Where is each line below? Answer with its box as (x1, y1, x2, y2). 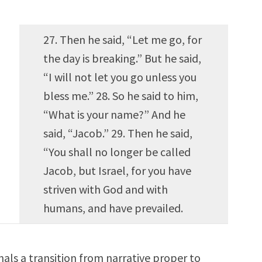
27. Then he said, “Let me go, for (43, 32, 202, 47)
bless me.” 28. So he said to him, (43, 88, 198, 104)
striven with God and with (43, 182, 168, 197)
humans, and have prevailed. (43, 201, 183, 216)
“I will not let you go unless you (43, 70, 196, 85)
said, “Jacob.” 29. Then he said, (43, 126, 192, 141)
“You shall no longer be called (43, 144, 191, 160)
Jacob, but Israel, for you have (43, 163, 191, 178)
